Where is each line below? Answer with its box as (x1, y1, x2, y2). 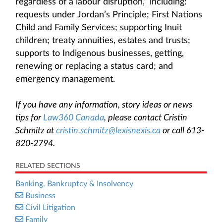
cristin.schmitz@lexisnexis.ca (56, 126, 161, 135)
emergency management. (15, 75, 115, 84)
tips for (15, 113, 43, 122)
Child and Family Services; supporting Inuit (15, 23, 182, 32)
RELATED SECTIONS (15, 163, 80, 169)
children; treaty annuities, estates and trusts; (15, 36, 190, 45)
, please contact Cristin (104, 113, 187, 122)
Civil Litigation (25, 204, 75, 212)
